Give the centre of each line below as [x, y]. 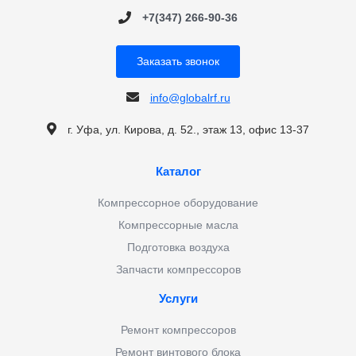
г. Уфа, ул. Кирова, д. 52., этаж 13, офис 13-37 [188, 130]
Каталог [178, 172]
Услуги [178, 299]
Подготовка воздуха [178, 248]
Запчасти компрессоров [178, 270]
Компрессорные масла [178, 225]
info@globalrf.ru [190, 98]
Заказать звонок [178, 62]
